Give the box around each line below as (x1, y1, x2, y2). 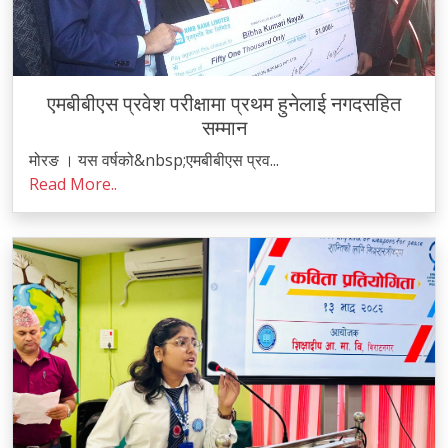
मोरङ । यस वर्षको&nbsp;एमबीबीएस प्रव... (29, 149, 279, 171)
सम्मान (201, 116, 247, 140)
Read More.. (29, 173, 117, 195)
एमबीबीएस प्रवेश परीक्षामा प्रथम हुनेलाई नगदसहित (47, 92, 401, 116)
